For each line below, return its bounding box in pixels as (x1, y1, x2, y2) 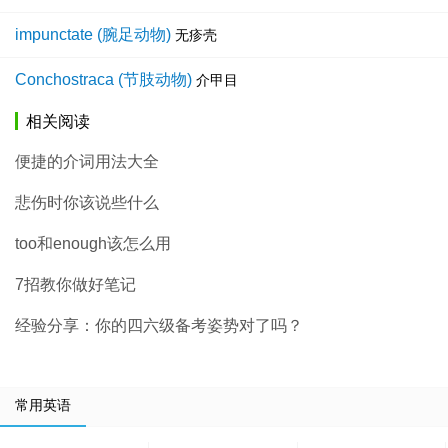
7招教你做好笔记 (15, 276, 136, 294)
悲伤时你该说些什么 (15, 194, 159, 212)
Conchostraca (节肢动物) (15, 71, 192, 89)
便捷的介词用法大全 (15, 153, 159, 171)
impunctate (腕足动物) (15, 26, 171, 44)
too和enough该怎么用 (15, 235, 171, 253)
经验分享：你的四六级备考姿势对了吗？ (15, 317, 303, 335)
